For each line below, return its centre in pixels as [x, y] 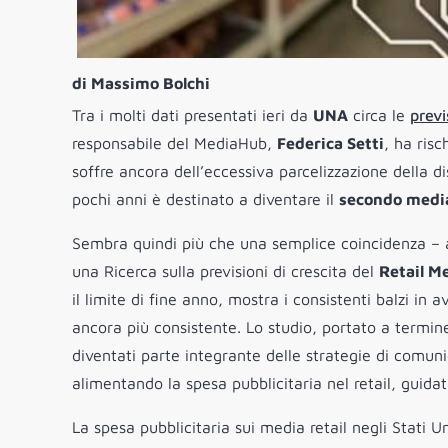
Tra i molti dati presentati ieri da [192, 115]
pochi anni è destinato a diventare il [205, 199]
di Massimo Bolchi [141, 83]
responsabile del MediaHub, [174, 143]
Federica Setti [330, 143]
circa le [379, 115]
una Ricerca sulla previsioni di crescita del [225, 271]
